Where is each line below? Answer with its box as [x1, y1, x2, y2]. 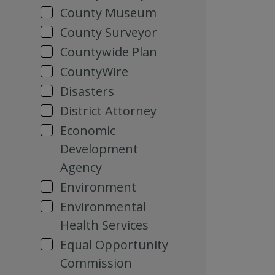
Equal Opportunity [60, 236, 168, 253]
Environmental [60, 198, 146, 215]
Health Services [60, 217, 149, 233]
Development [60, 141, 138, 157]
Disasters [60, 83, 114, 99]
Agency [60, 159, 102, 176]
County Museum [60, 4, 157, 21]
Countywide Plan [60, 44, 157, 60]
